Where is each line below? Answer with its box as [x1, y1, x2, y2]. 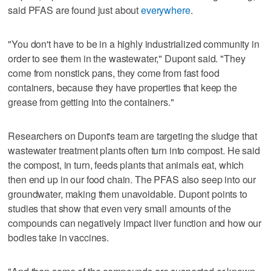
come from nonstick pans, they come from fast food [8, 65, 220, 80]
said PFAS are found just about [8, 2, 141, 17]
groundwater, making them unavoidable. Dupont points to [8, 186, 247, 201]
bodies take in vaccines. [8, 230, 109, 244]
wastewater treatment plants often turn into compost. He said [8, 143, 260, 157]
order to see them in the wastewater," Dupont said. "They [8, 51, 246, 65]
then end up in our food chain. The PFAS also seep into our [8, 172, 256, 186]
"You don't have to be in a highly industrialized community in [8, 36, 260, 51]
